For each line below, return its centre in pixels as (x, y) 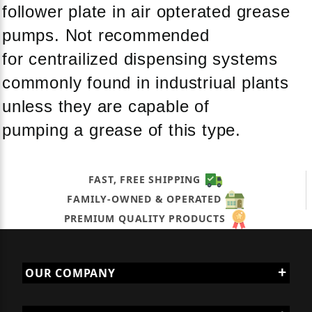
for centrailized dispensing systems (140, 58)
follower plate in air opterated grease (146, 11)
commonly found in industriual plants (146, 82)
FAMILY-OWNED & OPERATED (146, 198)
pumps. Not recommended (106, 35)
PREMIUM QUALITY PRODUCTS (146, 218)
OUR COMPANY (70, 273)
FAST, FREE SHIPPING (146, 179)
